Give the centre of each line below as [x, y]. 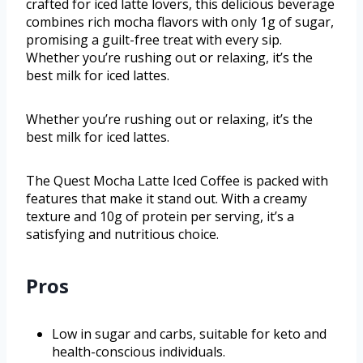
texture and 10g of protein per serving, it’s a [160, 217]
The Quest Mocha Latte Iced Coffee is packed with [177, 181]
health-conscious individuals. [139, 352]
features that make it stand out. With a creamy [167, 199]
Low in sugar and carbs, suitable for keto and [189, 334]
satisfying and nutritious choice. [122, 235]
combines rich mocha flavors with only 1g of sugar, [180, 22]
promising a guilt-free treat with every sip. [154, 40]
